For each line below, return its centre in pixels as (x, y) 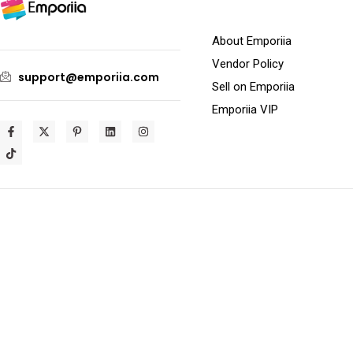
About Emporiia (251, 41)
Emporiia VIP (245, 110)
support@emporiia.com (88, 78)
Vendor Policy (247, 64)
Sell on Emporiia (253, 87)
